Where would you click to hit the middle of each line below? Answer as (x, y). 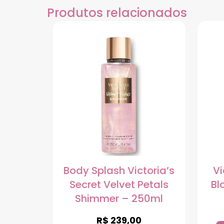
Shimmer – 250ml (119, 199)
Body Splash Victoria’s (119, 171)
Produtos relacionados (117, 12)
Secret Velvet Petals (119, 185)
